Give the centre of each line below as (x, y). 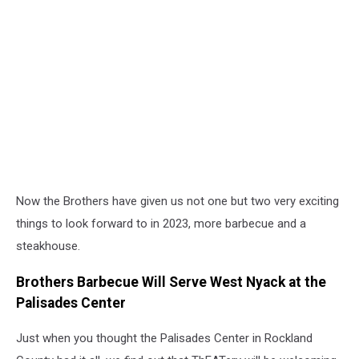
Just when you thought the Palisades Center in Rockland (164, 339)
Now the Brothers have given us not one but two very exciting (177, 202)
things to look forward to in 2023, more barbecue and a (161, 224)
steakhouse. (48, 246)
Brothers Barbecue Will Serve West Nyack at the (171, 282)
